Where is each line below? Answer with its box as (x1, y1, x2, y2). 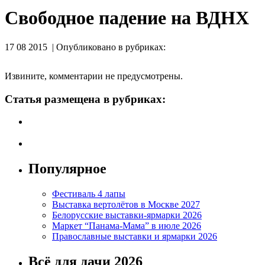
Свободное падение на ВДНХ (5, 7, 249, 29)
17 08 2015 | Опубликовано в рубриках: (5, 41, 166, 52)
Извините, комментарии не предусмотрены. (5, 70, 183, 81)
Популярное (28, 160, 106, 176)
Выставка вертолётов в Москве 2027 (52, 199, 200, 209)
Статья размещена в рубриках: (5, 92, 166, 105)
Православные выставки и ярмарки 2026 (52, 231, 217, 241)
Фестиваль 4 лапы (52, 188, 125, 199)
